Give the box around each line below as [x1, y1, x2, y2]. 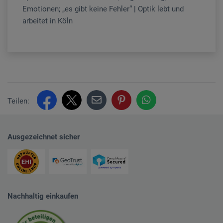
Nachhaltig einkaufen [7, 191, 78, 201]
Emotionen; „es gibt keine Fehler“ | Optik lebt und [22, 4, 184, 13]
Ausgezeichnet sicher [7, 132, 80, 141]
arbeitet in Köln [22, 16, 73, 25]
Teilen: [7, 96, 29, 106]
